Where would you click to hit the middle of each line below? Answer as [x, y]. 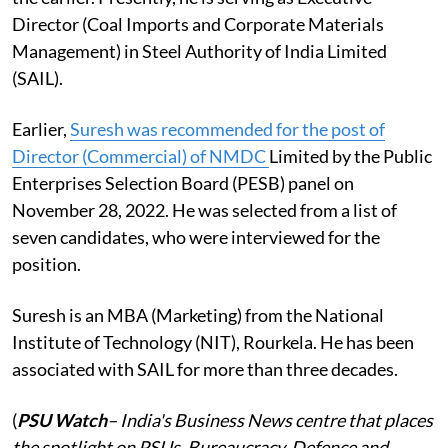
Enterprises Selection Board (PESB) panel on [183, 182]
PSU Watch [62, 419]
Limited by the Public [350, 155]
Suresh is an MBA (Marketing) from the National [198, 314]
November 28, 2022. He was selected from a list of [204, 209]
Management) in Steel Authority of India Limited [199, 50]
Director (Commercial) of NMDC [140, 155]
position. [46, 263]
